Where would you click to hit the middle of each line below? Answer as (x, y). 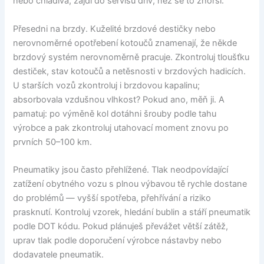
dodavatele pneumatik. (59, 254)
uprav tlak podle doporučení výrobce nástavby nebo (118, 240)
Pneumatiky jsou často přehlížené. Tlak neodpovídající (121, 169)
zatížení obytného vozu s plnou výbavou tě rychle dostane (130, 184)
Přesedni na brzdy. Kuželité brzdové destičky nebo (115, 29)
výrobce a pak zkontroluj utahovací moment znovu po (121, 128)
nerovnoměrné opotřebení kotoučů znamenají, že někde (125, 43)
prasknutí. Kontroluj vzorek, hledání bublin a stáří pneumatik (132, 212)
